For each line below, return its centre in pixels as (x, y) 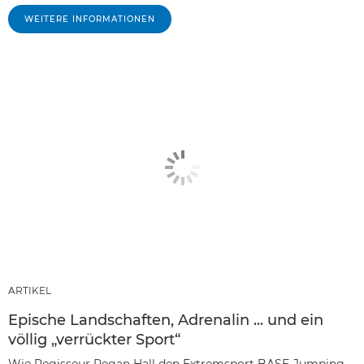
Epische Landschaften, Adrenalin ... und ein (166, 321)
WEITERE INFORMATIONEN (90, 19)
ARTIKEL (30, 291)
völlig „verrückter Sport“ (94, 340)
